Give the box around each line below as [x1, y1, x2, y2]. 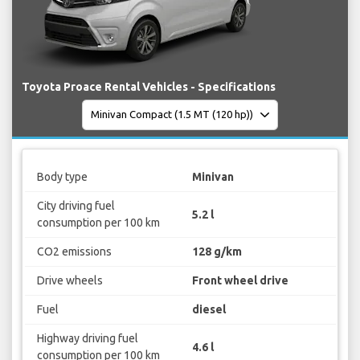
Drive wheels [36, 274, 103, 288]
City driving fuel [36, 199, 115, 213]
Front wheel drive [192, 274, 288, 288]
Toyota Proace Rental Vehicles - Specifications [22, 80, 276, 93]
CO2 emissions [36, 245, 112, 259]
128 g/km [192, 245, 242, 259]
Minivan [192, 170, 234, 184]
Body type [36, 170, 88, 184]
